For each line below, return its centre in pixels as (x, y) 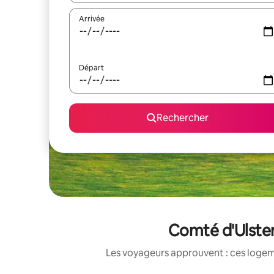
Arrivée (92, 19)
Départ (91, 68)
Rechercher (182, 118)
